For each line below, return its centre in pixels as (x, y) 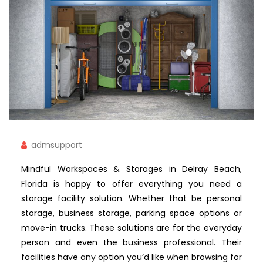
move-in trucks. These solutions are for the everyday (131, 228)
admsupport (57, 145)
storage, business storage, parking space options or (131, 213)
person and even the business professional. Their (131, 242)
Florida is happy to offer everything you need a (131, 184)
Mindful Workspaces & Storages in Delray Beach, (131, 169)
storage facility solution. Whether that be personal (131, 198)
